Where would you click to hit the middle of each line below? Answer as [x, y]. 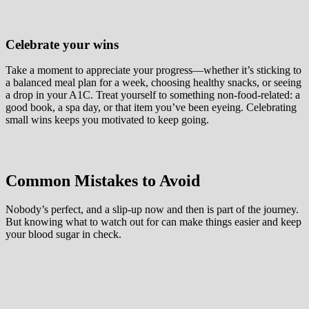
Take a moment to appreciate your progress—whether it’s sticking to [153, 70]
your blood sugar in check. [63, 235]
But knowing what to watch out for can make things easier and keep [153, 222]
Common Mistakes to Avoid [103, 180]
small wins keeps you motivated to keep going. [107, 119]
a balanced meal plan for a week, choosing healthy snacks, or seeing [153, 82]
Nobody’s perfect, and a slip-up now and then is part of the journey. [152, 210]
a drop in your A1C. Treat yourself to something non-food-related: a [153, 94]
